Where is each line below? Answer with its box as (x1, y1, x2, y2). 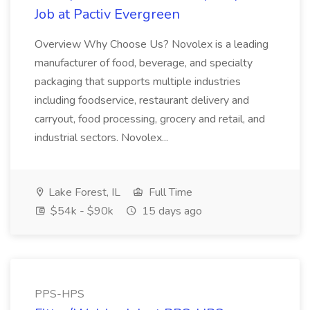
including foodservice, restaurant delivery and (35, 93, 249, 108)
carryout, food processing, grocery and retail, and (35, 111, 265, 127)
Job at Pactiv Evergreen (35, 5, 180, 24)
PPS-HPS (35, 286, 84, 302)
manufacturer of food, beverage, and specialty (35, 55, 253, 71)
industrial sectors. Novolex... (35, 130, 168, 145)
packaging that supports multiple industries (35, 74, 241, 89)
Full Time (146, 185, 192, 200)
